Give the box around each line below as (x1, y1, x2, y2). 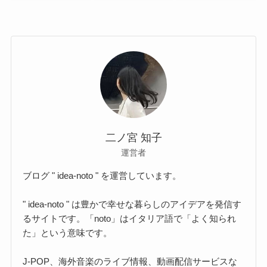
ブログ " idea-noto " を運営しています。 (23, 170, 182, 181)
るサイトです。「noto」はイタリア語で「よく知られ (23, 213, 237, 223)
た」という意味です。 (23, 227, 113, 238)
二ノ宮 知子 (105, 132, 162, 144)
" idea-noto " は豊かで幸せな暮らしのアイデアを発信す (23, 198, 242, 209)
